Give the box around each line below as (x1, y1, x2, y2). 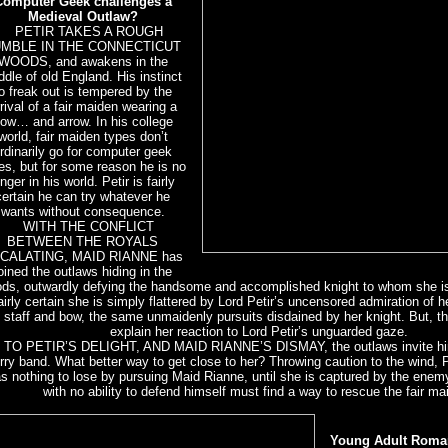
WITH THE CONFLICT (11, 219, 155, 235)
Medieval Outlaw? (27, 9, 138, 25)
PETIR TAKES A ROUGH (2, 24, 163, 40)
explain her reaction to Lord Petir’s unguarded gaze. (109, 324, 408, 340)
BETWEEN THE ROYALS (7, 234, 159, 250)
